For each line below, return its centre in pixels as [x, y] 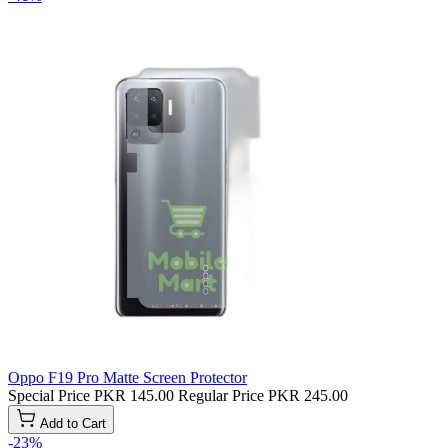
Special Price [49, 396]
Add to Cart [73, 424]
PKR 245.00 [308, 396]
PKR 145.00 [134, 396]
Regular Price [221, 396]
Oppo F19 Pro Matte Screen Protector [127, 378]
